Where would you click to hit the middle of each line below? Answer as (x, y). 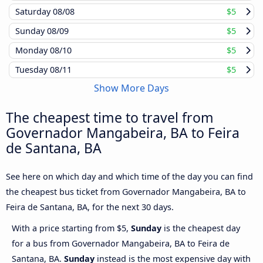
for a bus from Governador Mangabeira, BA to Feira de (121, 244)
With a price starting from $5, (71, 228)
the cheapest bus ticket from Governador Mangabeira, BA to (126, 192)
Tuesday (33, 70)
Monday (33, 50)
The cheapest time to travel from (110, 118)
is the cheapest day (201, 228)
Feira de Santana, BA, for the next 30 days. (90, 207)
